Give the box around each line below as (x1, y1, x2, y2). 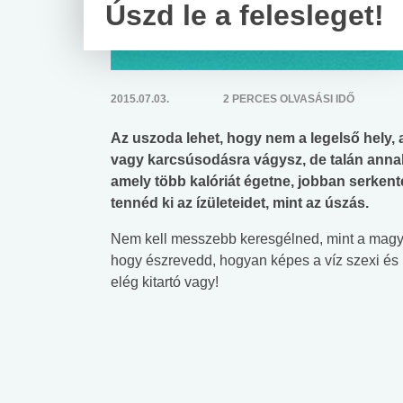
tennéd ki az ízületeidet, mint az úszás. (111, 194, 369, 210)
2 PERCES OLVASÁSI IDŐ (222, 92, 354, 105)
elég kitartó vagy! (111, 273, 219, 290)
